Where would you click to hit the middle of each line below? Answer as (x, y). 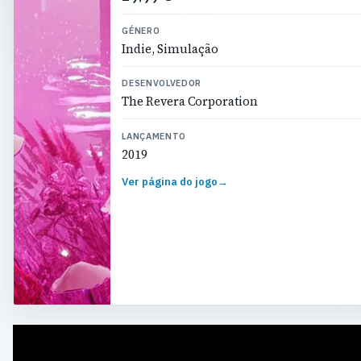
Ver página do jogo (170, 182)
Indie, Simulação (170, 49)
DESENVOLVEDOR (162, 83)
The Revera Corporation (190, 102)
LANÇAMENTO (154, 136)
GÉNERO (141, 30)
